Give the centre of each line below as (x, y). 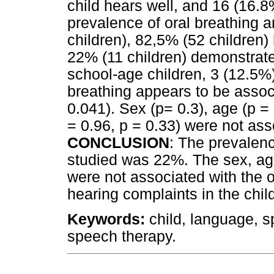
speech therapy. (122, 236)
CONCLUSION (118, 143)
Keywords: (108, 219)
